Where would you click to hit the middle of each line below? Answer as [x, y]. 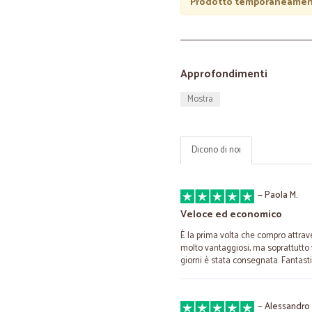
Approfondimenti [224, 74]
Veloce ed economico [231, 215]
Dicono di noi [216, 150]
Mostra [200, 99]
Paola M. [281, 195]
